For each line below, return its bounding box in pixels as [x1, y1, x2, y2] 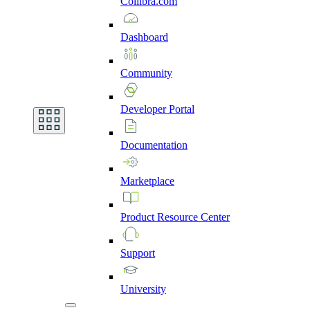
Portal [169, 102, 194, 115]
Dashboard [120, 30, 168, 43]
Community [120, 66, 172, 79]
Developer [120, 102, 169, 115]
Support [120, 246, 155, 259]
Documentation [120, 138, 188, 151]
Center [201, 210, 230, 223]
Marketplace [120, 174, 174, 187]
